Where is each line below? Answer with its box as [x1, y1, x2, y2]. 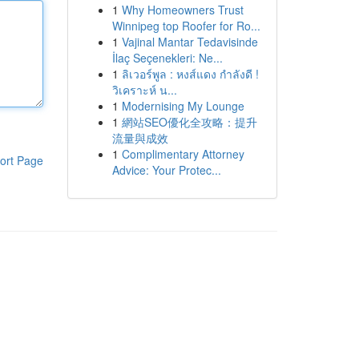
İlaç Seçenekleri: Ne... [111, 50, 223, 66]
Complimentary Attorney [121, 146, 244, 162]
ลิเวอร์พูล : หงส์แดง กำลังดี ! [121, 66, 259, 82]
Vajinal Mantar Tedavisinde [121, 34, 258, 50]
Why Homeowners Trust [121, 2, 244, 18]
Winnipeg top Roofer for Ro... [111, 18, 260, 34]
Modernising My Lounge [121, 98, 244, 114]
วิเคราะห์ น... [111, 82, 177, 98]
